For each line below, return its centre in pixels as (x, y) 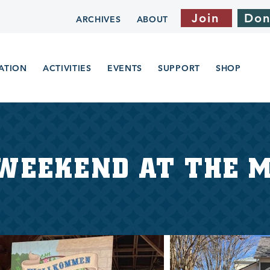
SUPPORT (179, 68)
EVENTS (125, 68)
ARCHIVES (98, 19)
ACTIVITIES (67, 68)
